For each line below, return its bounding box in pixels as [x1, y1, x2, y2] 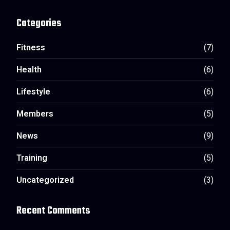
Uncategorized [16, 175, 74, 187]
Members [16, 108, 53, 121]
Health [16, 64, 42, 77]
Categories [16, 15, 62, 31]
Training [16, 152, 47, 165]
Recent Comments [16, 203, 90, 219]
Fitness [16, 42, 45, 55]
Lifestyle [16, 86, 50, 99]
